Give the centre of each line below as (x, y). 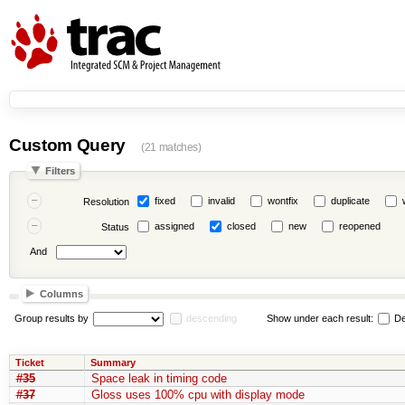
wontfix (283, 201)
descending (211, 318)
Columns (61, 294)
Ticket (29, 362)
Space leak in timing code (159, 378)
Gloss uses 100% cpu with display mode (198, 394)
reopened (359, 226)
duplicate (350, 201)
